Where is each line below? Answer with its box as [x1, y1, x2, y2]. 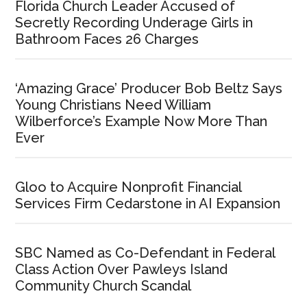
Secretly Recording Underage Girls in [15, 14, 254, 32]
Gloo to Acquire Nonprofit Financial [15, 179, 242, 196]
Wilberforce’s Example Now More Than [15, 113, 268, 130]
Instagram [246, 12, 295, 26]
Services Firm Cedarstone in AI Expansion [15, 195, 281, 212]
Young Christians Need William [15, 97, 212, 114]
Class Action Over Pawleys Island [15, 261, 228, 278]
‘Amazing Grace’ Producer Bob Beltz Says [15, 80, 283, 97]
